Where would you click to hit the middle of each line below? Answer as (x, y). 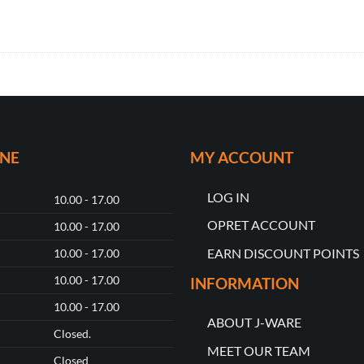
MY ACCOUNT (241, 158)
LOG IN (228, 197)
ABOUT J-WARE (254, 323)
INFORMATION (244, 283)
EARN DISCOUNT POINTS (283, 253)
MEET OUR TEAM (258, 351)
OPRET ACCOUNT (261, 225)
